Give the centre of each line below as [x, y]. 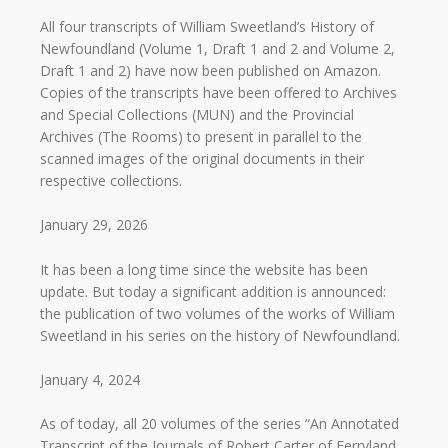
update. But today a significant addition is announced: [213, 291]
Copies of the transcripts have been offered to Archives [218, 92]
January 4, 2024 [90, 379]
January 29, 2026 [94, 225]
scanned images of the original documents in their [202, 158]
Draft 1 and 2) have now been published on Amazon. [210, 70]
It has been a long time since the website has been [204, 269]
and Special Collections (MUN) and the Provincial [197, 114]
